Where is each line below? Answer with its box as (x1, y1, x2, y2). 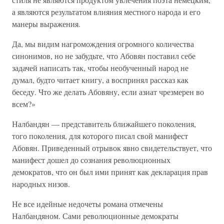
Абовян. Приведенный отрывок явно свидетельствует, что (12, 142, 212, 153)
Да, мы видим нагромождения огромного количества (12, 38, 194, 49)
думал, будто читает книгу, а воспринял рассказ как (12, 74, 188, 85)
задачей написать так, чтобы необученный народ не (12, 62, 188, 73)
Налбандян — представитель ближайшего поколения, (12, 118, 196, 129)
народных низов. (12, 178, 70, 189)
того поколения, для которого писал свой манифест (12, 130, 188, 141)
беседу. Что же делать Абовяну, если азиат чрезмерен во (12, 86, 204, 97)
